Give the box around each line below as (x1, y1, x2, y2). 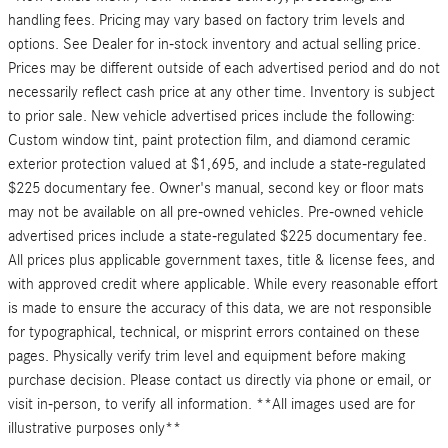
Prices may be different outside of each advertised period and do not (8, 59, 440, 78)
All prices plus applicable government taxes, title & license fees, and (8, 251, 435, 270)
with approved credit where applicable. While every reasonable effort (8, 275, 438, 294)
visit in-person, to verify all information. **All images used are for (8, 395, 415, 414)
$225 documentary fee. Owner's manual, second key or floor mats (8, 179, 424, 198)
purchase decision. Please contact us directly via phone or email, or (8, 371, 431, 390)
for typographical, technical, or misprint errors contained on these (8, 323, 420, 342)
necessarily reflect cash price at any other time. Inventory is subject (8, 83, 435, 102)
